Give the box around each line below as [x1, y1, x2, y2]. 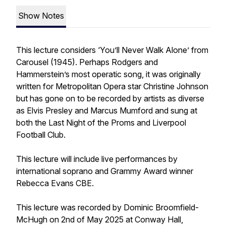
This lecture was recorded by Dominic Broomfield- [16, 202, 199, 212]
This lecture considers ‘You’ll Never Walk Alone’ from [16, 45, 208, 55]
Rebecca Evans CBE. [16, 178, 94, 188]
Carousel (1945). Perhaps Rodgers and [16, 57, 158, 67]
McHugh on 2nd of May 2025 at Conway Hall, [16, 214, 183, 224]
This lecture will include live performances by [16, 154, 178, 164]
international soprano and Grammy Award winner [16, 166, 193, 176]
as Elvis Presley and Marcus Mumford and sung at [16, 105, 197, 116]
